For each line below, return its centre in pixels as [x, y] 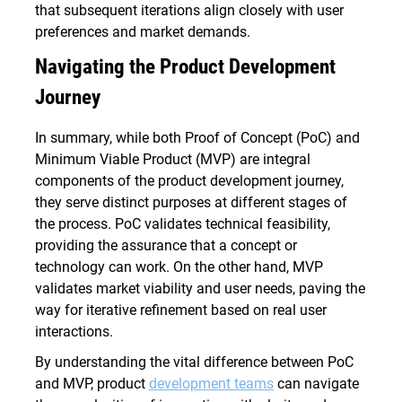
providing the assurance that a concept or [166, 246]
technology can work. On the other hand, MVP [179, 267]
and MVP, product [92, 384]
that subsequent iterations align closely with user [189, 11]
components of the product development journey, [189, 181]
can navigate [316, 384]
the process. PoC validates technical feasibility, [183, 224]
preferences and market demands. [143, 32]
